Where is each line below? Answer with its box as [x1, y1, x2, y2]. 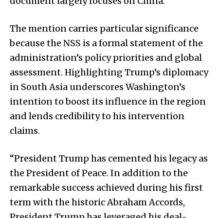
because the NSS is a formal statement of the [10, 37, 203, 49]
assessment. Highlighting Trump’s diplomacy [10, 66, 208, 78]
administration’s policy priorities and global [10, 52, 202, 63]
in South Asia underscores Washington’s [10, 81, 185, 92]
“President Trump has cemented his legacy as [10, 152, 208, 164]
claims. [10, 125, 40, 136]
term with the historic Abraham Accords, [10, 196, 185, 208]
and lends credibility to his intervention [10, 110, 184, 122]
